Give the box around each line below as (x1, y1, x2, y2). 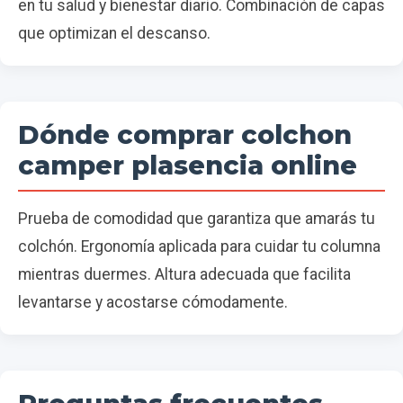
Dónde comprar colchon (18, 119, 352, 151)
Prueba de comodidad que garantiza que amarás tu (18, 210, 375, 228)
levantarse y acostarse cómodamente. (18, 293, 288, 312)
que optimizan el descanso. (18, 24, 210, 43)
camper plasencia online (18, 149, 357, 182)
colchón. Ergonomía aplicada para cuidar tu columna (18, 237, 381, 256)
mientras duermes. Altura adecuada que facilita (18, 265, 351, 284)
